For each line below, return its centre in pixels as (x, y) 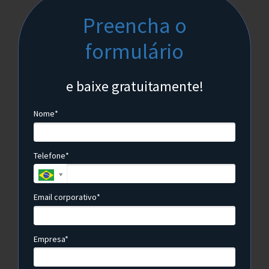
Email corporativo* (67, 197)
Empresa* (51, 239)
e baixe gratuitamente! (134, 86)
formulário (134, 51)
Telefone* (51, 155)
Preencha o (134, 26)
